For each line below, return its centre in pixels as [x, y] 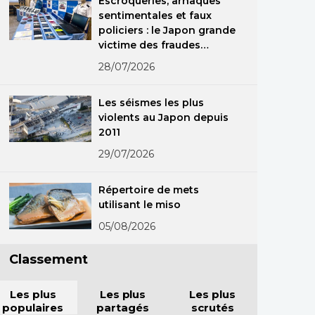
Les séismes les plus [152, 103]
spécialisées [131, 60]
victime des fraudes [150, 45]
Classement [49, 259]
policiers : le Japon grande [167, 30]
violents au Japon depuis [163, 117]
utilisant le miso [140, 205]
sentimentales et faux [155, 15]
